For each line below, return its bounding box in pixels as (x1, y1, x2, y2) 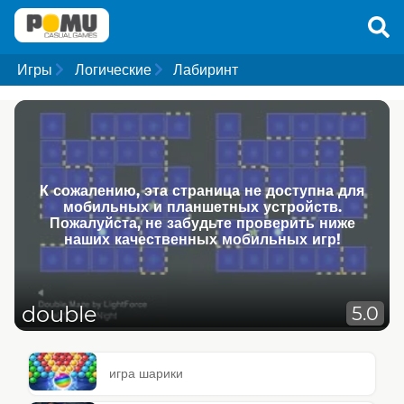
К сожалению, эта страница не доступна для (40, 181, 364, 199)
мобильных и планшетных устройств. (62, 197, 342, 216)
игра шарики (109, 365, 184, 382)
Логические (74, 60, 151, 78)
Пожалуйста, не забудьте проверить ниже (49, 214, 355, 232)
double (22, 301, 97, 328)
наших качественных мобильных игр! (63, 230, 341, 248)
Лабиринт (172, 60, 238, 78)
